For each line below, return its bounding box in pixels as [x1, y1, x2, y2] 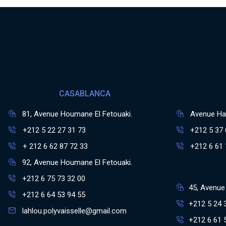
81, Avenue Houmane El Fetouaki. [22, 109, 132, 119]
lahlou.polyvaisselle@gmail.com [22, 206, 127, 215]
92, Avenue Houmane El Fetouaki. [22, 157, 132, 167]
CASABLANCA [59, 88, 111, 98]
